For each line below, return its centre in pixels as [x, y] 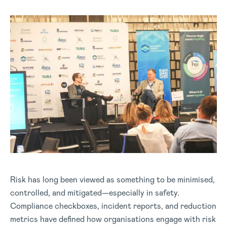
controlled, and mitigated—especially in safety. [95, 193]
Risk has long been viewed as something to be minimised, [112, 180]
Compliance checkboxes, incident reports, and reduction [113, 206]
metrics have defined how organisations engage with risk [113, 219]
